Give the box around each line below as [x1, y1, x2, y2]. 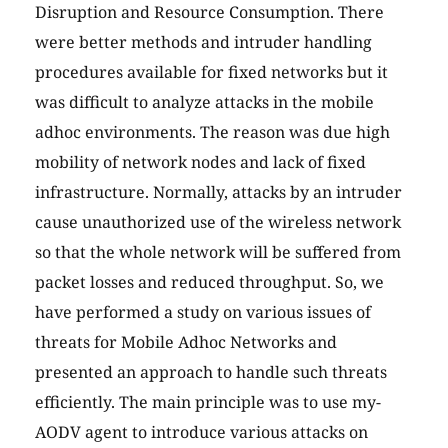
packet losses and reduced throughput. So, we [35, 271, 384, 294]
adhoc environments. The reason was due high [35, 121, 390, 144]
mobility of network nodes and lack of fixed [35, 151, 366, 174]
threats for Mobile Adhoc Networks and [35, 331, 337, 354]
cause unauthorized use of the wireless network [35, 211, 401, 234]
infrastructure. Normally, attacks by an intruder [35, 181, 402, 204]
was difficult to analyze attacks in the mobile [35, 91, 374, 114]
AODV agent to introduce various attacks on [35, 421, 368, 444]
